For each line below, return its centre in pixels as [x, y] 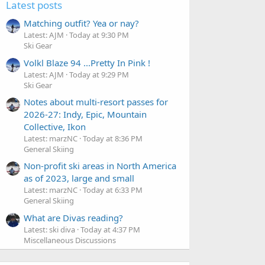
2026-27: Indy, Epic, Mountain [85, 114]
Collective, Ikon [55, 126]
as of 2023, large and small [79, 178]
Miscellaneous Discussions [70, 240]
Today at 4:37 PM [110, 229]
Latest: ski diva [49, 229]
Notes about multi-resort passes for [96, 101]
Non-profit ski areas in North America [100, 166]
